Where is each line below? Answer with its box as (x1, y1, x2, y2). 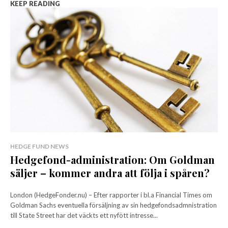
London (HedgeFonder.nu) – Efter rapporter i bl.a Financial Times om (10, 190, 212, 199)
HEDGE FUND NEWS (10, 142, 69, 150)
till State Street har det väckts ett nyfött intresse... (10, 211, 158, 219)
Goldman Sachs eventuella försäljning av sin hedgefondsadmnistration (10, 201, 217, 209)
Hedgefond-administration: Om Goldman (10, 152, 215, 166)
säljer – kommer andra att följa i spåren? (10, 165, 210, 180)
